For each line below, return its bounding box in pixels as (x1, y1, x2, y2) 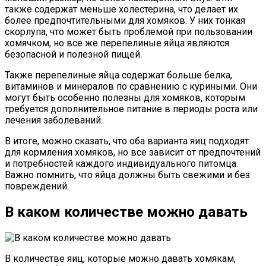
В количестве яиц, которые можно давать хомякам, (5, 252, 236, 264)
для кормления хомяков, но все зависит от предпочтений (5, 147, 261, 159)
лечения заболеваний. (5, 115, 103, 126)
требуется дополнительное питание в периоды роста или (5, 103, 258, 115)
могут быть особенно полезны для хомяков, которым (5, 92, 245, 104)
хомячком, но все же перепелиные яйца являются (5, 37, 229, 49)
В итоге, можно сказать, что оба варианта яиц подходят (5, 135, 249, 147)
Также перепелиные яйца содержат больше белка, (5, 69, 232, 81)
